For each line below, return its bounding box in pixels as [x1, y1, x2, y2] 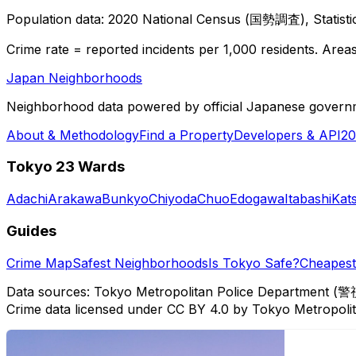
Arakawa [48, 191, 102, 207]
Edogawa [230, 191, 284, 207]
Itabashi [284, 191, 331, 207]
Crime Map [6, 254, 72, 271]
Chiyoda [149, 191, 197, 207]
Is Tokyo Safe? [208, 254, 300, 271]
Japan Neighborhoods [6, 69, 142, 86]
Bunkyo [102, 191, 149, 207]
